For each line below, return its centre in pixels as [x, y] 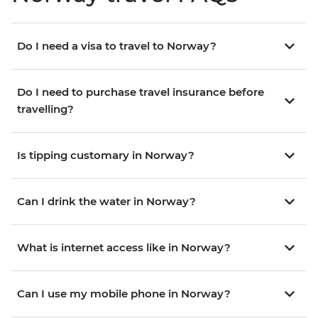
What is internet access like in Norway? [124, 248]
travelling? [45, 109]
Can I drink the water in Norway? [106, 202]
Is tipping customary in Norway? [106, 155]
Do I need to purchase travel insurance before [141, 92]
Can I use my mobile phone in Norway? [124, 294]
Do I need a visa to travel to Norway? [117, 46]
